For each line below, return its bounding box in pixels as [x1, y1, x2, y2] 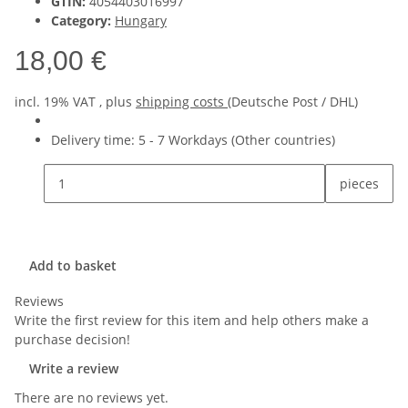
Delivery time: [51, 131, 138, 149]
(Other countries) [231, 131, 335, 149]
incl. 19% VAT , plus [15, 93, 136, 111]
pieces [340, 175, 379, 193]
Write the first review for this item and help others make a [15, 311, 369, 330]
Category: [51, 12, 115, 30]
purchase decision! [15, 331, 130, 349]
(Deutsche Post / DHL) [228, 93, 358, 111]
